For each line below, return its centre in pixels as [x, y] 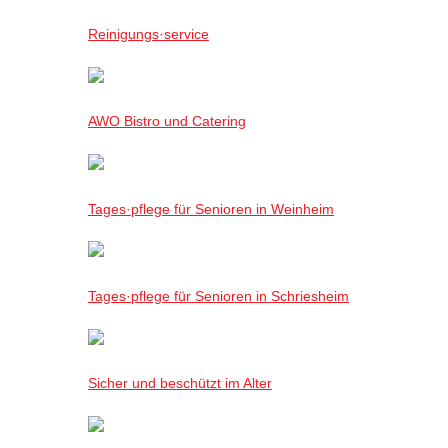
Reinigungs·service [148, 34]
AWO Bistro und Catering [167, 121]
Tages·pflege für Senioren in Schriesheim [218, 295]
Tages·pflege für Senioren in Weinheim [211, 208]
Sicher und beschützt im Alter [180, 383]
